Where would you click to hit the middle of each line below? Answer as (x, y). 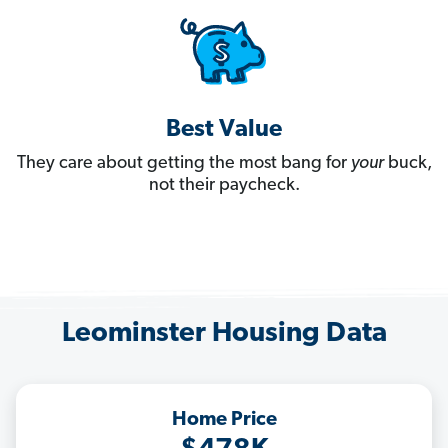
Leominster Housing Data (224, 334)
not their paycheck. (224, 186)
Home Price (224, 420)
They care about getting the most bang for (183, 164)
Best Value (224, 130)
